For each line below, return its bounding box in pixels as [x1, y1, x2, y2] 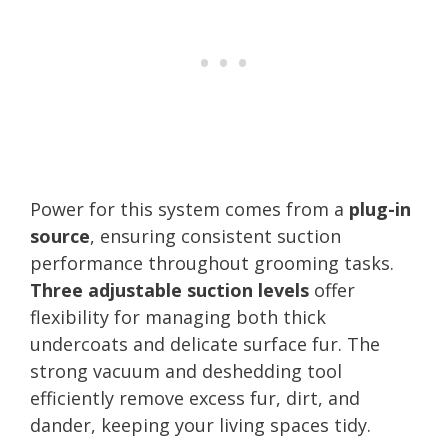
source [30, 223, 90, 248]
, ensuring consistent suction [90, 223, 341, 248]
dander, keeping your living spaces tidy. [30, 412, 371, 437]
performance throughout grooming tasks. [30, 250, 394, 275]
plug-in [349, 196, 411, 221]
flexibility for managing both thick [30, 304, 326, 329]
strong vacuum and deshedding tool [30, 358, 342, 383]
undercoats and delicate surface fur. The [30, 331, 380, 356]
